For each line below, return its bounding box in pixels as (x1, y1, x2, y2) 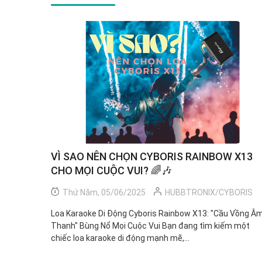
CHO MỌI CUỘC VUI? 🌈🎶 (51, 164, 172, 177)
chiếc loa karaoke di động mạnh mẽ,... (51, 233, 189, 243)
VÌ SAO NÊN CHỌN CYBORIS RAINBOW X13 (51, 150, 253, 163)
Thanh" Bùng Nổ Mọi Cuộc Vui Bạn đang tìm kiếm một (51, 220, 250, 230)
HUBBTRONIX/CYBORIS (165, 187, 253, 197)
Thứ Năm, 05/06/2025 (61, 187, 146, 197)
